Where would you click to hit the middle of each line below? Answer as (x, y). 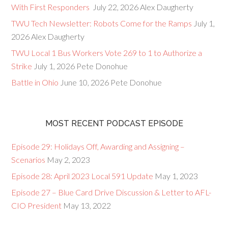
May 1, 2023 (177, 176)
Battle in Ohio (35, 82)
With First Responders (51, 7)
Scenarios (28, 160)
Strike (22, 66)
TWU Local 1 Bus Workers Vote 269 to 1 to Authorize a (107, 53)
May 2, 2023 (69, 160)
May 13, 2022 (87, 205)
